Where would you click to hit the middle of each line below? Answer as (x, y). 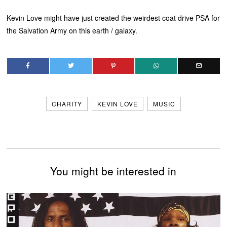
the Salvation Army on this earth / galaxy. (72, 30)
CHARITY (67, 103)
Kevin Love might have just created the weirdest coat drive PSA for (113, 17)
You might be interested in (113, 171)
